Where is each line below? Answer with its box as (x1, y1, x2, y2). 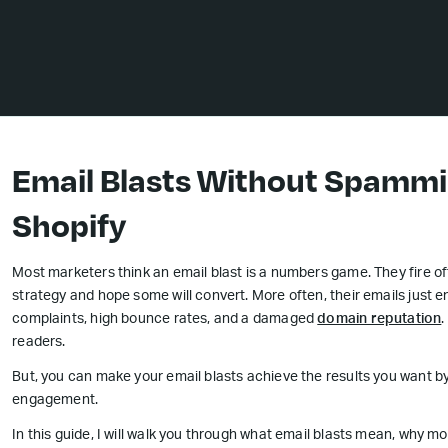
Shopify (12, 201, 127, 248)
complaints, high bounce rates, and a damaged (12, 313, 318, 327)
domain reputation (317, 313, 442, 327)
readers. (12, 336, 66, 350)
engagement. (12, 394, 99, 408)
